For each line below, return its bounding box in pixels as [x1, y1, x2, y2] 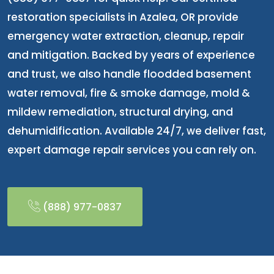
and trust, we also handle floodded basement [7, 67, 251, 81]
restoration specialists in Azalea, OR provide [7, 10, 239, 24]
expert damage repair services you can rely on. [7, 143, 256, 157]
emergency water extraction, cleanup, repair [7, 29, 244, 43]
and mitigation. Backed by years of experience [7, 48, 255, 62]
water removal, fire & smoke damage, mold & [7, 86, 250, 100]
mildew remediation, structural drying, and [7, 105, 233, 119]
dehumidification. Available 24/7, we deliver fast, [7, 124, 266, 138]
